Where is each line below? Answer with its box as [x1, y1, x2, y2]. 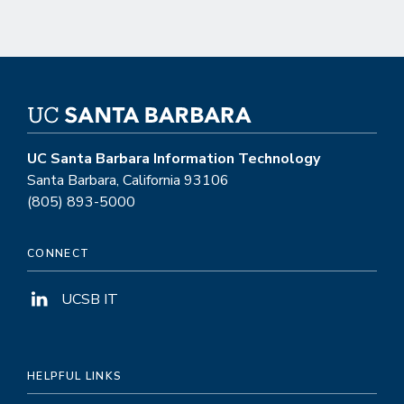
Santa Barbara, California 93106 [27, 170, 229, 190]
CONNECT [27, 246, 90, 261]
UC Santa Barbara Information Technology [27, 149, 320, 169]
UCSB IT [61, 289, 118, 309]
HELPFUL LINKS [27, 369, 123, 383]
